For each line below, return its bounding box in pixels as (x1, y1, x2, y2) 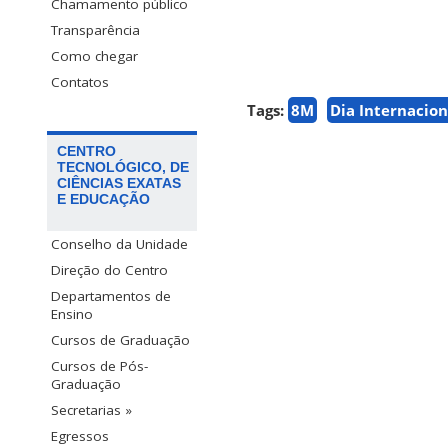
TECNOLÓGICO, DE (57, 159, 189, 176)
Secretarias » (51, 401, 132, 420)
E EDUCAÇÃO (57, 191, 150, 208)
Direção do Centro (51, 261, 168, 280)
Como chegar (51, 47, 138, 66)
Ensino (51, 305, 93, 324)
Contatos (51, 73, 109, 92)
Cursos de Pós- (51, 357, 148, 376)
